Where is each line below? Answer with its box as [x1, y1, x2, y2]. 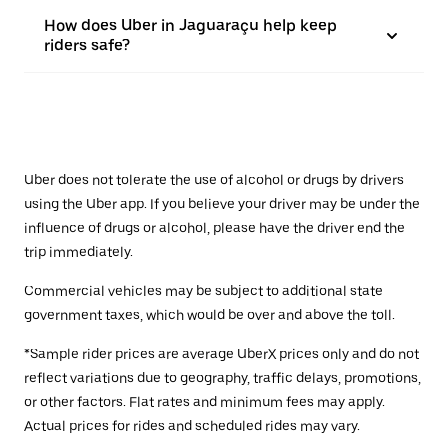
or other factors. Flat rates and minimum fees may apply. [24, 394, 385, 411]
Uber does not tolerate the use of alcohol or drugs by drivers [24, 172, 404, 189]
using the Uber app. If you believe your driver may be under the [24, 196, 420, 213]
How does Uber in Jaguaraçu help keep [44, 16, 337, 36]
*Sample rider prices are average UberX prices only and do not [24, 346, 419, 363]
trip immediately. [24, 244, 133, 261]
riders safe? [44, 36, 130, 56]
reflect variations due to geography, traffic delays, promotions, [24, 370, 421, 387]
